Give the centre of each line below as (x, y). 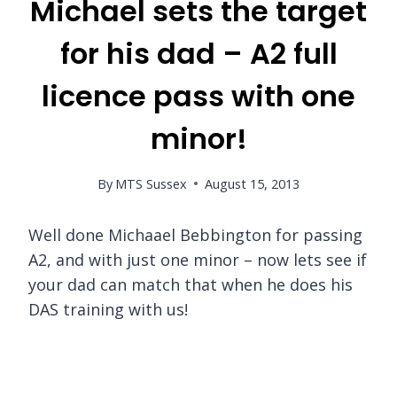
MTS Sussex (152, 183)
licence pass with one (198, 97)
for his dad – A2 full (198, 54)
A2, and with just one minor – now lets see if (198, 259)
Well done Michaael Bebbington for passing (195, 234)
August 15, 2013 (253, 183)
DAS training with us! (108, 309)
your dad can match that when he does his (191, 284)
